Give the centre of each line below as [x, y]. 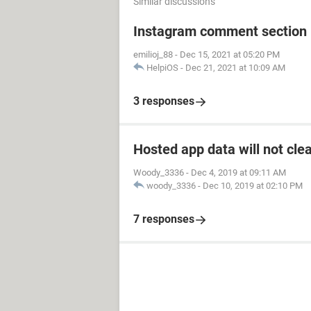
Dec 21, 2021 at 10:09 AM [235, 68]
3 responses [164, 101]
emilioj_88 [153, 54]
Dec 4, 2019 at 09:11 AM [238, 173]
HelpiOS [162, 68]
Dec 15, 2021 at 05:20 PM [230, 54]
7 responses [164, 219]
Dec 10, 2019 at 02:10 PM [253, 186]
